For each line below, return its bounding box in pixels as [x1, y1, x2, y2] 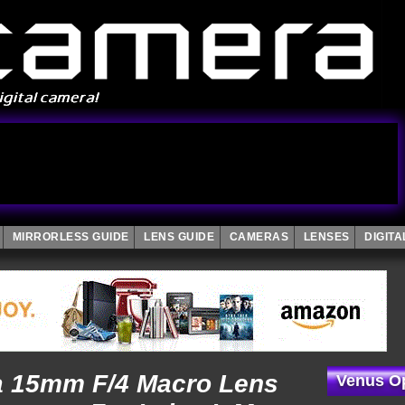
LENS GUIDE [144, 231, 214, 243]
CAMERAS [229, 231, 288, 243]
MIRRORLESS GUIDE [12, 231, 129, 243]
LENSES [303, 231, 350, 243]
